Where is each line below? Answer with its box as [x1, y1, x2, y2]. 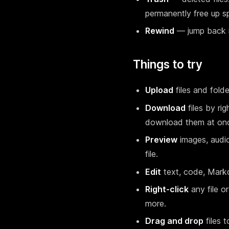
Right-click [145, 184, 189, 194]
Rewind [145, 26, 174, 36]
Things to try [133, 57, 202, 72]
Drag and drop [145, 216, 203, 226]
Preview [145, 134, 177, 145]
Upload [145, 85, 173, 96]
